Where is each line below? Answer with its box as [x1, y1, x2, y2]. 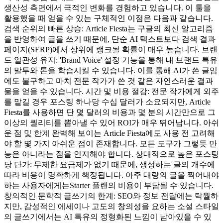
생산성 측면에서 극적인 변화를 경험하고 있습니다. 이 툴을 [4, 3, 211, 12]
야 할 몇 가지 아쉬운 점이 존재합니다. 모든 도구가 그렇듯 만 [4, 139, 217, 148]
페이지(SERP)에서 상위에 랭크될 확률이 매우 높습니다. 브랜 [4, 45, 218, 54]
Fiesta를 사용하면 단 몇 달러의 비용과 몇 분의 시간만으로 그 [4, 108, 216, 116]
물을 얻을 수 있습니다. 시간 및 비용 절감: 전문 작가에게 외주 [4, 87, 219, 96]
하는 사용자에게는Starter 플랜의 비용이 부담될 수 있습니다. [4, 181, 214, 190]
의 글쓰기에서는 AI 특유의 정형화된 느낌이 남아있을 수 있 [4, 212, 212, 221]
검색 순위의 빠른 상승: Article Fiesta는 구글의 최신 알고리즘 [4, 24, 213, 33]
